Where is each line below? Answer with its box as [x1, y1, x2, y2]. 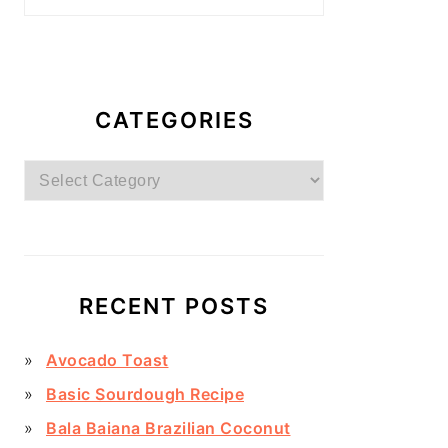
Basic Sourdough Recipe [46, 384, 244, 404]
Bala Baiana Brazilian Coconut [46, 418, 291, 438]
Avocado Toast [46, 350, 169, 370]
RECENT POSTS [79, 293, 269, 319]
